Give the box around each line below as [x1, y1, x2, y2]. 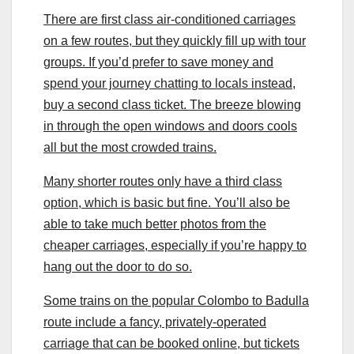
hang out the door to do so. [43, 259, 192, 273]
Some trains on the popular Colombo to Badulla [43, 293, 309, 307]
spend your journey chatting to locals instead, [43, 76, 296, 90]
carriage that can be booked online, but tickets [43, 336, 299, 350]
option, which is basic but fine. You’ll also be [43, 195, 290, 209]
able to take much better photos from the [43, 217, 266, 231]
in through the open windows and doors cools [43, 119, 297, 133]
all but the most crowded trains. [43, 140, 217, 154]
